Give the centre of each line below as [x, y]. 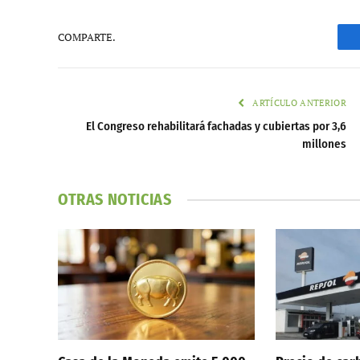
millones [324, 144]
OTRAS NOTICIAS [115, 200]
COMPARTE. [87, 37]
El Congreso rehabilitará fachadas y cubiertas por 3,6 [216, 127]
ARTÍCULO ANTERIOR [298, 103]
